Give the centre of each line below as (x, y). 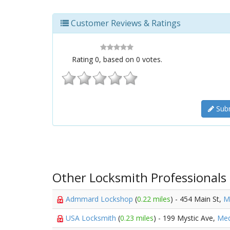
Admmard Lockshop (100, 199)
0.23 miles (137, 218)
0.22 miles (154, 199)
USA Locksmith (92, 218)
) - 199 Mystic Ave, (185, 218)
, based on (117, 59)
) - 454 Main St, (197, 199)
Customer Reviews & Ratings (125, 23)
